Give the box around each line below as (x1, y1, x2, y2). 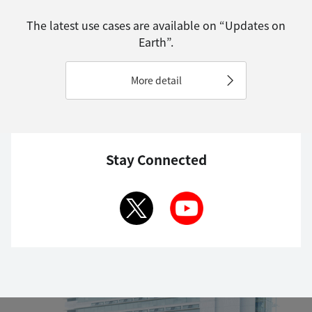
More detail (130, 72, 182, 87)
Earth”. (139, 33, 173, 50)
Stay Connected (105, 149, 207, 169)
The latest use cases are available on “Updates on (26, 16, 286, 33)
